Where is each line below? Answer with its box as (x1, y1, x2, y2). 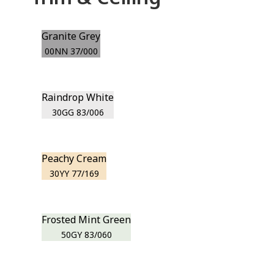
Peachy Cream (42, 152, 107, 165)
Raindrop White (42, 91, 114, 104)
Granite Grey (42, 29, 101, 43)
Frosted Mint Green (42, 213, 131, 226)
